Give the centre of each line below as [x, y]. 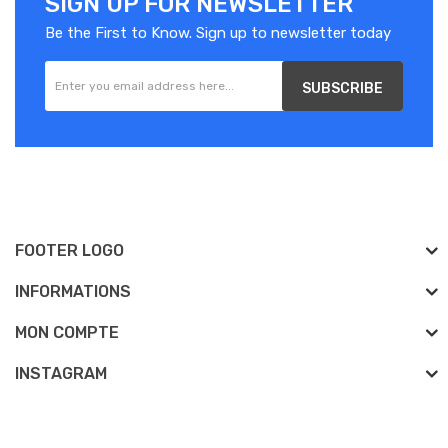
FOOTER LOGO [69, 250]
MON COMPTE [67, 332]
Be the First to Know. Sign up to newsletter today [218, 32]
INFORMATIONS [73, 291]
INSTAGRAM [61, 373]
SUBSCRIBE [342, 88]
